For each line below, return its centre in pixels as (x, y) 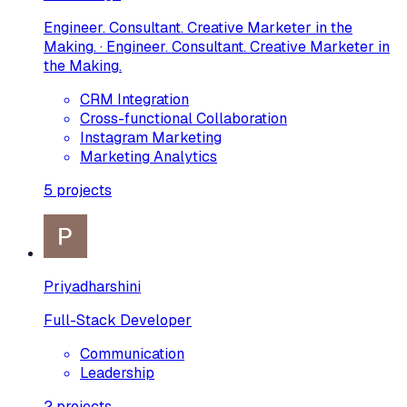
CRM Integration (134, 99)
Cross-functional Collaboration (184, 118)
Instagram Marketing (151, 137)
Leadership (117, 372)
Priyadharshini (92, 286)
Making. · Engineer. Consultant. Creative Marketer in (217, 46)
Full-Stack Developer (118, 320)
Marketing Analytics (149, 156)
